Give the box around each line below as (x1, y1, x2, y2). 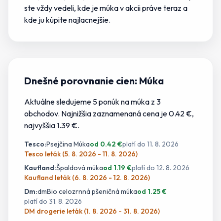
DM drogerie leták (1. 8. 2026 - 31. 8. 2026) (24, 207, 160, 216)
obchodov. (24, 109, 60, 118)
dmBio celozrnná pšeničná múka (37, 187, 137, 196)
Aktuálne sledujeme (24, 97, 93, 107)
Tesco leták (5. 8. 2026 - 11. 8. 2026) (24, 149, 138, 158)
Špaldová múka (56, 163, 103, 172)
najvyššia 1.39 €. (24, 120, 79, 130)
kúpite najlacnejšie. (44, 15, 110, 25)
